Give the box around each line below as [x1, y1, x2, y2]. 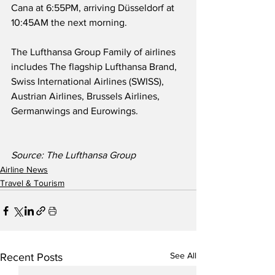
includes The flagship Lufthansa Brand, [11, 61, 179, 72]
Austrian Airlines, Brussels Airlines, [11, 91, 162, 102]
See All [170, 250, 196, 261]
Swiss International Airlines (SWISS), [11, 76, 166, 87]
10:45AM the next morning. [11, 17, 127, 28]
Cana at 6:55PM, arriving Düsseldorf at [11, 2, 177, 14]
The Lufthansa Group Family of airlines [11, 47, 178, 58]
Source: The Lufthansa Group [11, 150, 138, 161]
